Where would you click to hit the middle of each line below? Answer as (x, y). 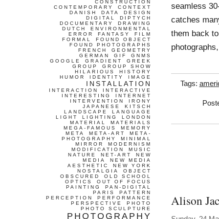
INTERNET (133, 96)
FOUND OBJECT (124, 39)
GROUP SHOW (127, 66)
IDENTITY (107, 77)
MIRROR (89, 144)
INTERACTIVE (127, 90)
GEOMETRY (131, 50)
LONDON (137, 117)
